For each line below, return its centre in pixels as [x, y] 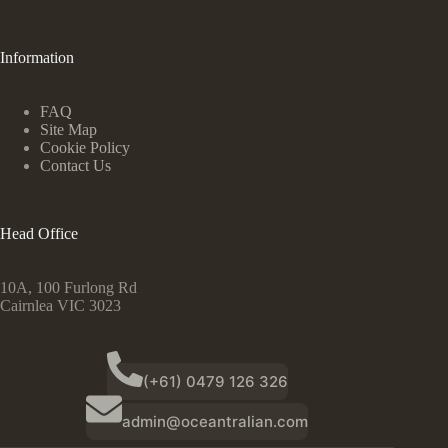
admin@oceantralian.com [215, 422]
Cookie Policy [85, 148]
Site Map [68, 130]
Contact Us [75, 166]
